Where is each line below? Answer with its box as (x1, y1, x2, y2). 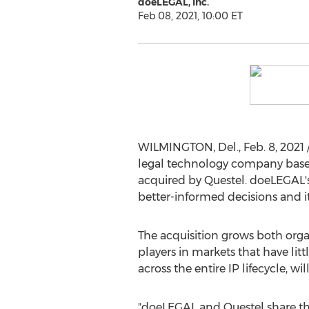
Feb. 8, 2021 (243, 141, 304, 154)
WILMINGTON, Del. (137, 141, 239, 154)
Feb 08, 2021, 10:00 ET (137, 10, 243, 22)
